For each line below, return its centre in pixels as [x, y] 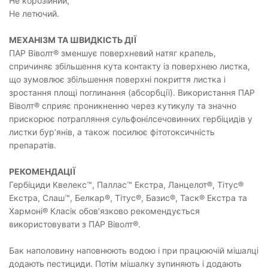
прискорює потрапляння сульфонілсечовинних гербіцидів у [131, 119]
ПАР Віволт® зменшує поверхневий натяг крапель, [112, 53]
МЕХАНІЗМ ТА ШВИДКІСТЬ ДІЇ [73, 40]
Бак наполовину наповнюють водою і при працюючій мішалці [134, 251]
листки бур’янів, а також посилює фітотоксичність [112, 132]
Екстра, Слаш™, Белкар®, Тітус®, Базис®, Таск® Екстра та [128, 198]
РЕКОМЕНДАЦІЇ [42, 172]
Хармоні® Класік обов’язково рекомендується [104, 211]
